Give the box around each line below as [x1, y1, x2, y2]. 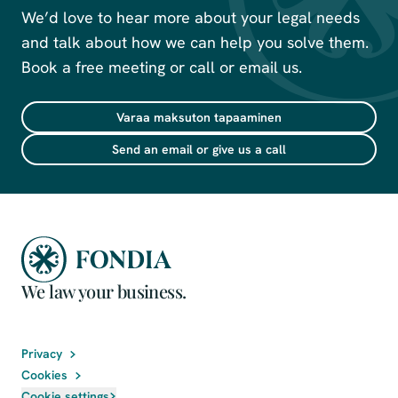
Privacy [21, 346, 62, 362]
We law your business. [21, 279, 187, 303]
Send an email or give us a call [112, 140, 286, 157]
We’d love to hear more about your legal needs [21, 6, 360, 28]
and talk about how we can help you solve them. [21, 31, 369, 52]
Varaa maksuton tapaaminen [116, 108, 282, 125]
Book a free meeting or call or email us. [21, 56, 302, 77]
